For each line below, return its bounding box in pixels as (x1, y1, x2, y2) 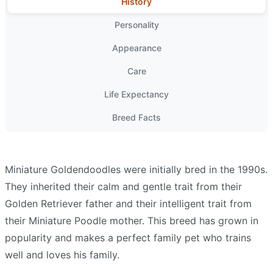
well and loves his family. (5, 249, 119, 261)
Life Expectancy (104, 89, 169, 100)
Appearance (112, 43, 161, 54)
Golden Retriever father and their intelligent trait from (5, 197, 252, 210)
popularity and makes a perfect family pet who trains (5, 232, 251, 244)
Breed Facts (112, 112, 161, 123)
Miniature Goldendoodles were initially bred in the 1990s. (5, 163, 268, 176)
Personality (114, 19, 159, 30)
